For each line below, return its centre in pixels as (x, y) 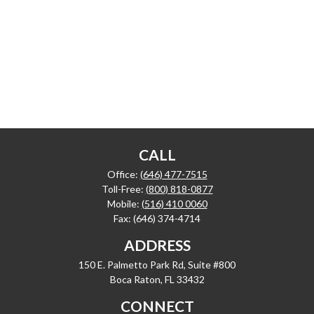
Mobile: (124, 204)
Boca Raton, (136, 279)
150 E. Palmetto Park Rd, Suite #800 (157, 265)
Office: (123, 174)
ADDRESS (157, 245)
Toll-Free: (123, 189)
